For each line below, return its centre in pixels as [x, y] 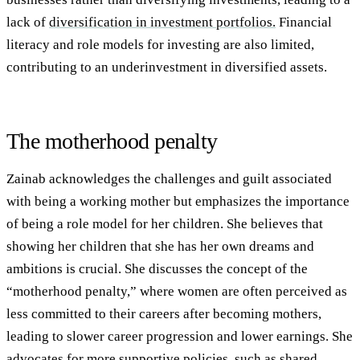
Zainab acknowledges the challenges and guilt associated [169, 178]
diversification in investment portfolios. [162, 22]
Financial [304, 22]
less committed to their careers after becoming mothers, [164, 313]
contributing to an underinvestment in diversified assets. [167, 67]
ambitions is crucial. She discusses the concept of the [157, 268]
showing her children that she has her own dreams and [160, 246]
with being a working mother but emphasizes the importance [178, 201]
